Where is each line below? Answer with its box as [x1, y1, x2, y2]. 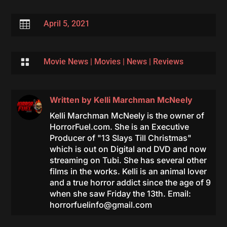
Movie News [43, 57, 88, 66]
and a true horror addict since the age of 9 [49, 177, 211, 187]
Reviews [153, 57, 183, 66]
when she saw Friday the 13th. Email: [49, 188, 191, 199]
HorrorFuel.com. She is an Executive [49, 122, 189, 132]
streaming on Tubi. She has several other [49, 155, 207, 165]
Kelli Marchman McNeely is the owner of [49, 110, 204, 121]
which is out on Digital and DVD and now [49, 144, 206, 154]
